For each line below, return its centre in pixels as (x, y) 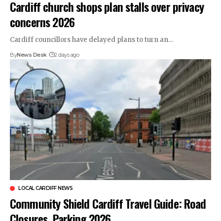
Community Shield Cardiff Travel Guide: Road (108, 203)
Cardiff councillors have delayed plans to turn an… (92, 39)
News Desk (32, 55)
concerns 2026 (42, 21)
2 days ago (67, 55)
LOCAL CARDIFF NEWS (45, 188)
